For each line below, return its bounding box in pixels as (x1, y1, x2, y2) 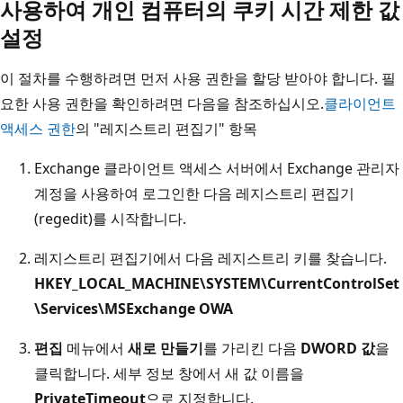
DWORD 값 (300, 337, 375, 358)
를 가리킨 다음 (203, 337, 300, 358)
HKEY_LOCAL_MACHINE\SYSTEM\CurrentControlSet (34, 273, 399, 293)
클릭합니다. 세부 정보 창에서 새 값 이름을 (34, 363, 304, 383)
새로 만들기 (128, 337, 203, 358)
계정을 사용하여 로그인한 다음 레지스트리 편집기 (34, 183, 354, 203)
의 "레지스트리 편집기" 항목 (76, 118, 257, 139)
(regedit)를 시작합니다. (34, 208, 186, 228)
